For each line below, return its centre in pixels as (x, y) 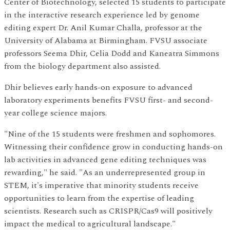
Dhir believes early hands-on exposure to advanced (98, 87)
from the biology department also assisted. (82, 66)
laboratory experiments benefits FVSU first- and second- (109, 100)
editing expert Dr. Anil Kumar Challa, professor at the (103, 28)
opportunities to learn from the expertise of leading (99, 198)
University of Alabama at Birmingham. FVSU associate (106, 41)
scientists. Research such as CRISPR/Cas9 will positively (108, 211)
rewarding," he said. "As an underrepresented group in (105, 172)
